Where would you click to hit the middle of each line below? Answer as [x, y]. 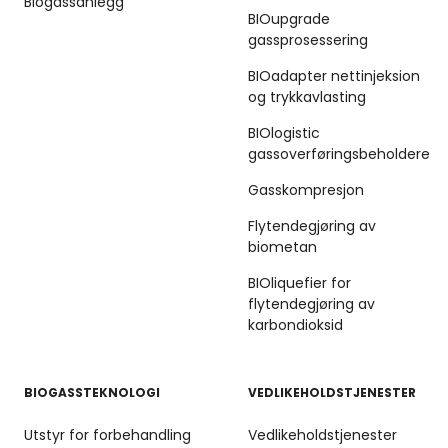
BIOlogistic [284, 133]
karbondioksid [295, 325]
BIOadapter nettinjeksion [334, 76]
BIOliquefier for [299, 283]
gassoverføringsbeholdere [339, 154]
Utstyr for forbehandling [107, 435]
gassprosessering [308, 40]
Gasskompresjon [306, 190]
